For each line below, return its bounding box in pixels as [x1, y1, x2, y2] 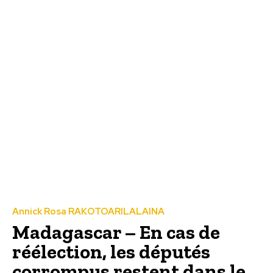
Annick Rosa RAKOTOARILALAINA [12, 205, 165, 218]
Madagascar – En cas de [12, 220, 220, 244]
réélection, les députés [12, 239, 210, 263]
